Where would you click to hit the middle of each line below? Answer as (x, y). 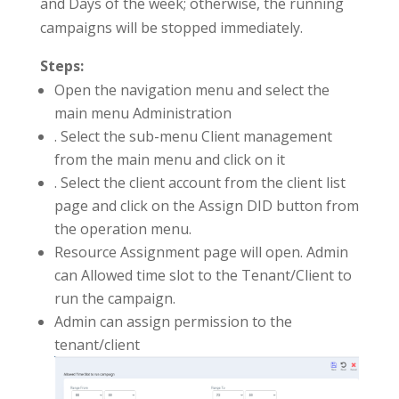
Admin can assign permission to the (173, 322)
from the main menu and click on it (169, 160)
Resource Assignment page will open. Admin (201, 252)
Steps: (61, 66)
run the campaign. (114, 299)
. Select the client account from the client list (199, 183)
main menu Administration (142, 114)
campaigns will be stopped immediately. (171, 28)
